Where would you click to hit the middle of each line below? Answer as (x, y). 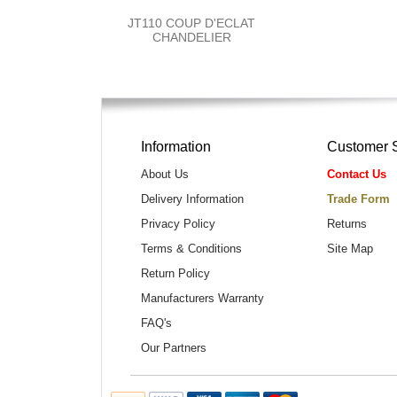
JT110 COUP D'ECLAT (191, 23)
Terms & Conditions (191, 248)
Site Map (350, 248)
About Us (164, 174)
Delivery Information (192, 198)
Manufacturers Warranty (202, 298)
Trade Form (358, 198)
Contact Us (356, 174)
